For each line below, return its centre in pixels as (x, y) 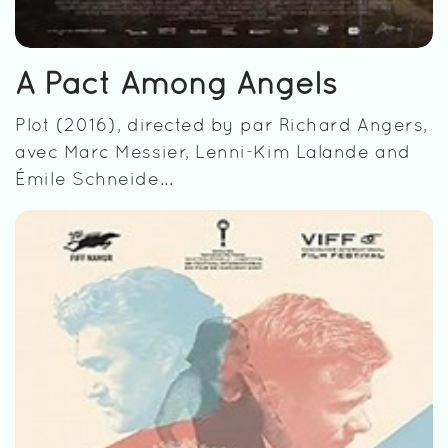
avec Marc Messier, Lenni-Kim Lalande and (213, 153)
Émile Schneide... (94, 180)
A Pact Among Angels (176, 85)
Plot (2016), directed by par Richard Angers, (221, 126)
